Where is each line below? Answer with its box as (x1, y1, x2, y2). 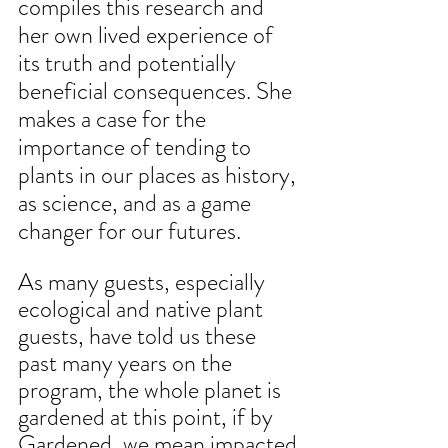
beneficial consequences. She (18, 73, 297, 108)
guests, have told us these (18, 318, 261, 353)
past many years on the (18, 345, 237, 380)
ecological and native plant (18, 291, 268, 326)
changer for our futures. (18, 213, 241, 248)
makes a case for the (18, 101, 211, 136)
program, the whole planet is (18, 372, 286, 407)
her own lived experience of (18, 17, 278, 52)
